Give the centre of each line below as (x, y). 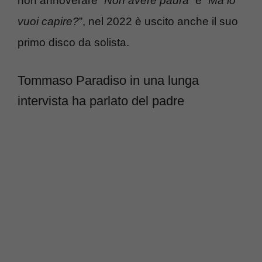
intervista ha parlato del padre (101, 101)
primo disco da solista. (73, 43)
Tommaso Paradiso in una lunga (108, 80)
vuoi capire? (48, 22)
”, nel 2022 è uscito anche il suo (158, 22)
